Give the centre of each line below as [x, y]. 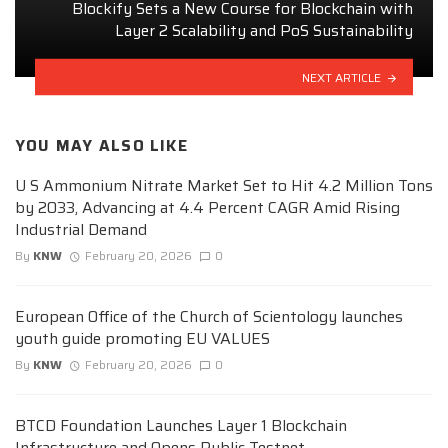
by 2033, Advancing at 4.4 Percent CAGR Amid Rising [207, 207]
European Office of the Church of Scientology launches [209, 316]
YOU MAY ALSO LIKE [101, 146]
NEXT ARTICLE [342, 77]
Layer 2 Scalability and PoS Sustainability [264, 31]
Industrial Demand [81, 229]
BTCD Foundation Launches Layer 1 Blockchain [181, 426]
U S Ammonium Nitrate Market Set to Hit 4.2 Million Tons [224, 185]
